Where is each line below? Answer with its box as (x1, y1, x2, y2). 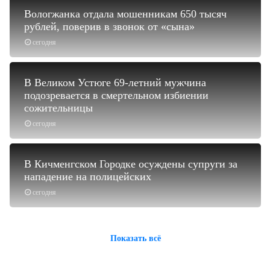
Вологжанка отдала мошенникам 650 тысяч (24, 7, 227, 20)
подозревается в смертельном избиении (24, 89, 209, 101)
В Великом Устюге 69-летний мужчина (24, 76, 206, 89)
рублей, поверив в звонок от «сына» (24, 20, 195, 33)
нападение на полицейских (24, 170, 151, 183)
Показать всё (110, 233, 161, 243)
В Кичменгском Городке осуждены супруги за (24, 157, 237, 170)
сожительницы (24, 101, 93, 114)
